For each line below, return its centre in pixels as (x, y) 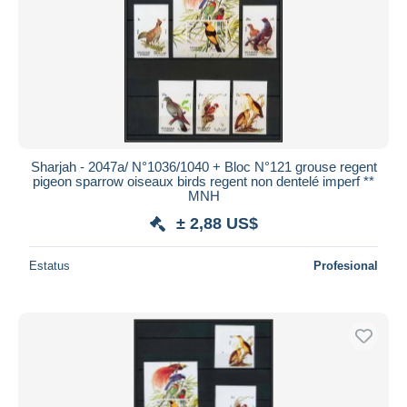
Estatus (50, 265)
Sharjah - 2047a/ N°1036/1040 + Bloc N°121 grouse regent (203, 166)
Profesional (346, 265)
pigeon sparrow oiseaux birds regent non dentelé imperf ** (203, 181)
